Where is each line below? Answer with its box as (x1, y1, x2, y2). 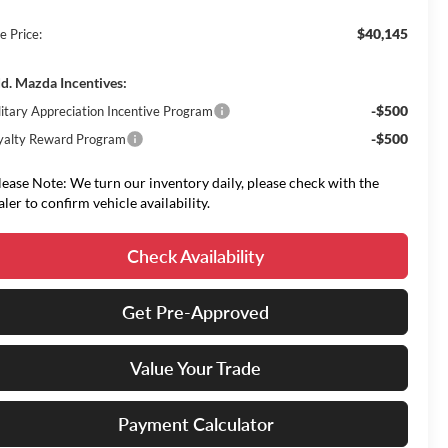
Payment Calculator (117, 413, 274, 436)
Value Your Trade (130, 357, 261, 380)
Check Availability (127, 245, 264, 268)
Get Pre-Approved (122, 301, 269, 324)
